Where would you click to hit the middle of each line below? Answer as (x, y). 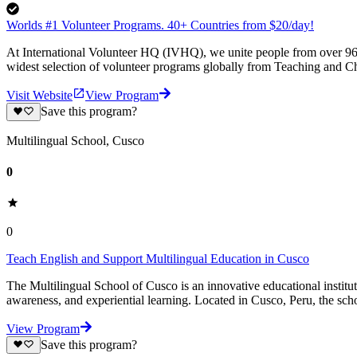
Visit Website (39, 96)
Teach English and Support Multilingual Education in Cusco (158, 259)
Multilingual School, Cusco (75, 140)
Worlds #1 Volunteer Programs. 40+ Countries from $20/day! (160, 25)
